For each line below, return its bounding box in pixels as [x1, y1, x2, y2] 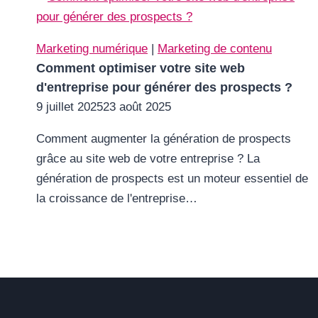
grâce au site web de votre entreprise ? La [36, 152, 260, 165]
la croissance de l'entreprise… [36, 192, 197, 205]
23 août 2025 [103, 100, 171, 114]
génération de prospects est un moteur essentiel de [36, 172, 308, 185]
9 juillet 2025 [36, 100, 103, 114]
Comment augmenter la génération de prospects [36, 132, 291, 146]
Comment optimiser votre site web [36, 61, 245, 75]
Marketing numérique [36, 42, 148, 55]
